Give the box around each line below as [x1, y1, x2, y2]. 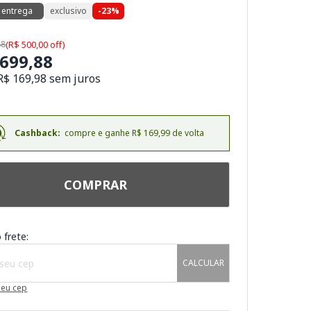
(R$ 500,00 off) [6, 38, 66, 51]
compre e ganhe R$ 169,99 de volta [60, 127, 204, 139]
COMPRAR [63, 176, 127, 193]
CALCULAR [182, 257, 224, 269]
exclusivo [49, 5, 87, 17]
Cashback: [14, 127, 60, 139]
